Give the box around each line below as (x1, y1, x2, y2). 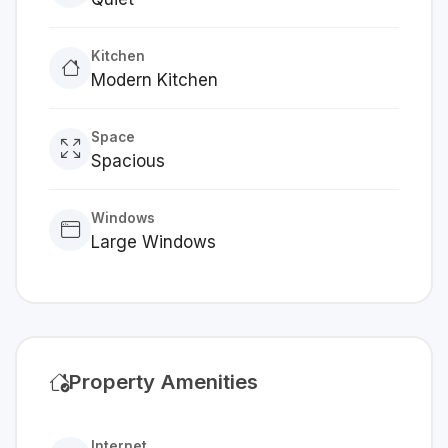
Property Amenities (69, 369, 258, 394)
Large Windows (91, 232, 216, 252)
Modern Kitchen (91, 70, 218, 90)
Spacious (91, 151, 165, 171)
